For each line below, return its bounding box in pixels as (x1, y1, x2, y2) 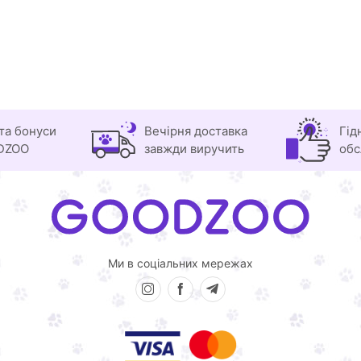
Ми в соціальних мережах (107, 256, 253, 270)
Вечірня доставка (144, 123, 247, 139)
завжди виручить (144, 141, 244, 156)
